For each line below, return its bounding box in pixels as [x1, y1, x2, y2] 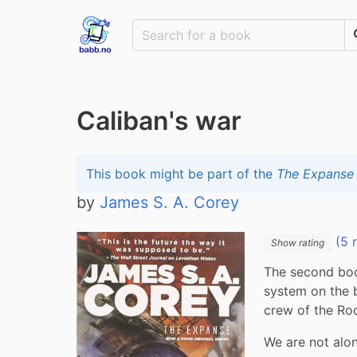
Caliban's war [76, 105, 241, 136]
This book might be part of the [86, 166, 277, 182]
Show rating [271, 237, 325, 249]
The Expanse [277, 166, 354, 182]
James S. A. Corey [100, 193, 239, 212]
